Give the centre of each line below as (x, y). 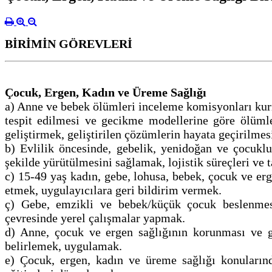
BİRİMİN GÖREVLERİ (70, 43)
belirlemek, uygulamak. (63, 246)
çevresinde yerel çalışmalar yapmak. (95, 218)
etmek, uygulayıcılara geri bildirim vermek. (113, 190)
